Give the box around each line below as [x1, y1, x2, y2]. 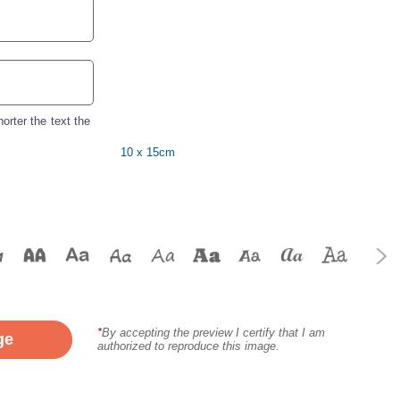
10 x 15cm [121, 145, 176, 159]
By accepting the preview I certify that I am [101, 326, 325, 340]
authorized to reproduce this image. [96, 339, 279, 354]
